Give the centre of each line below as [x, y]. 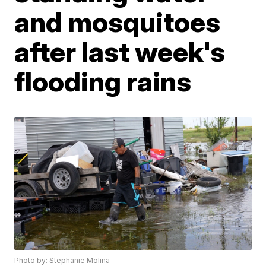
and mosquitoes [118, 22]
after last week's [120, 52]
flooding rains [103, 81]
